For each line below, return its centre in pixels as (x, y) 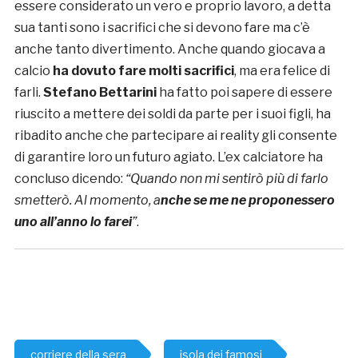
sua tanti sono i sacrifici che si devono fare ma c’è (162, 28)
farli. (28, 93)
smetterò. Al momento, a (87, 201)
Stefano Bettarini (101, 93)
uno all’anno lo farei (73, 222)
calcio (33, 71)
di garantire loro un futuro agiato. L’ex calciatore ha (168, 157)
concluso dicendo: (70, 179)
